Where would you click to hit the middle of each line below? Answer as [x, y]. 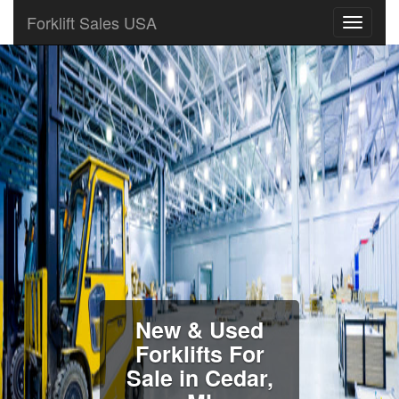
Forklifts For [199, 354]
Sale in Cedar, [199, 378]
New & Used [199, 330]
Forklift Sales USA [92, 22]
